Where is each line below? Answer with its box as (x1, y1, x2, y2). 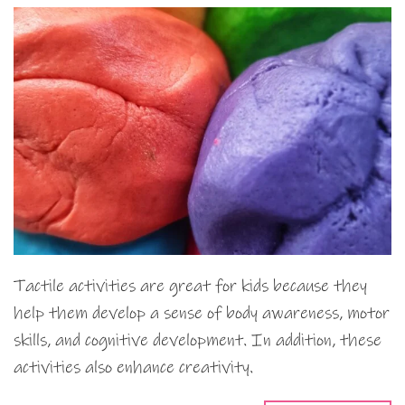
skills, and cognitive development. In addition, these (14, 329, 381, 351)
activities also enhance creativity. (14, 356, 253, 378)
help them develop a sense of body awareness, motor (14, 302, 390, 324)
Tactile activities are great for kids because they (14, 275, 367, 297)
